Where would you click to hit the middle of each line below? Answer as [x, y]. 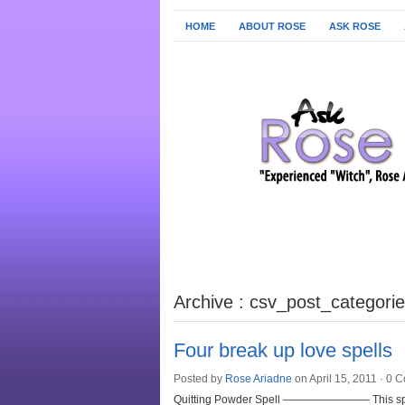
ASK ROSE [355, 26]
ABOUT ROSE [272, 26]
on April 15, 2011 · [339, 379]
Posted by [199, 379]
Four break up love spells [283, 350]
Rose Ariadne [259, 379]
